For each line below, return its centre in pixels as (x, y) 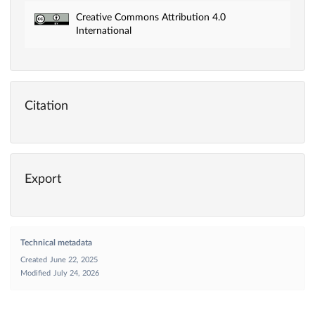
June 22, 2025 (74, 259)
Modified (36, 273)
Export (43, 179)
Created (34, 259)
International (103, 31)
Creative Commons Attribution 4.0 (150, 18)
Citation (46, 107)
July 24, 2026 (76, 273)
